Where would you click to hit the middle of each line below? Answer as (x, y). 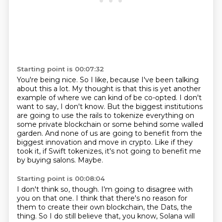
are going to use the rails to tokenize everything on (105, 115)
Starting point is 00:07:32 (60, 69)
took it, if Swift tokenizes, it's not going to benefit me (109, 151)
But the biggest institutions (155, 107)
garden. (31, 133)
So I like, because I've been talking (139, 80)
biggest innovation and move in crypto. (85, 142)
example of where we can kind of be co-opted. (98, 98)
